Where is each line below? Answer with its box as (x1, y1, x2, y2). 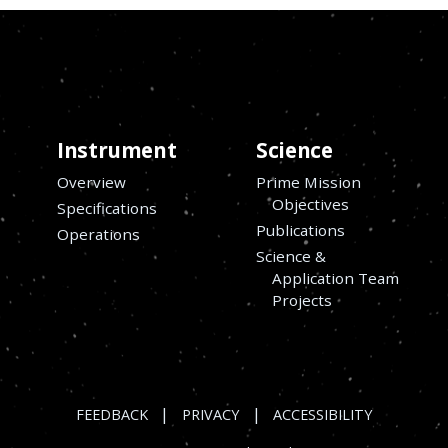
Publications (256, 219, 346, 240)
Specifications (57, 197, 158, 218)
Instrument (57, 136, 177, 165)
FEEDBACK (75, 404, 148, 424)
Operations (57, 223, 141, 244)
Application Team (272, 267, 400, 288)
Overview (57, 171, 127, 192)
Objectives (272, 193, 350, 214)
